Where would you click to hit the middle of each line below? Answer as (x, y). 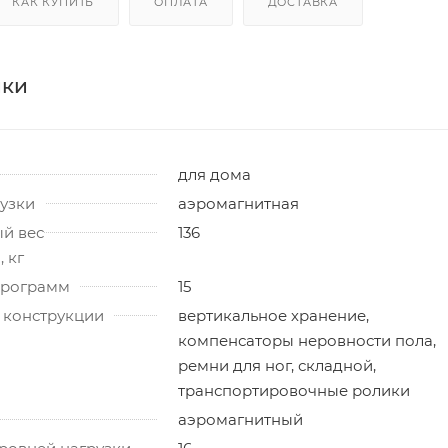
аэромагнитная (238, 203)
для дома (214, 174)
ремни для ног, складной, (277, 365)
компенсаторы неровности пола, (307, 340)
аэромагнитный (240, 419)
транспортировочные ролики (294, 390)
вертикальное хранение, (273, 315)
